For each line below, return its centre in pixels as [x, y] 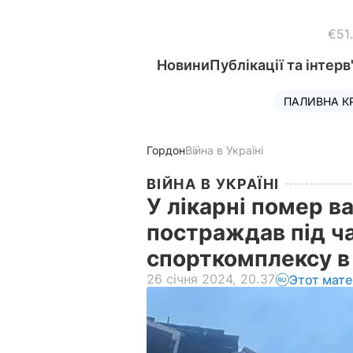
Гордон [166, 150]
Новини [183, 65]
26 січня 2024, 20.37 [211, 279]
